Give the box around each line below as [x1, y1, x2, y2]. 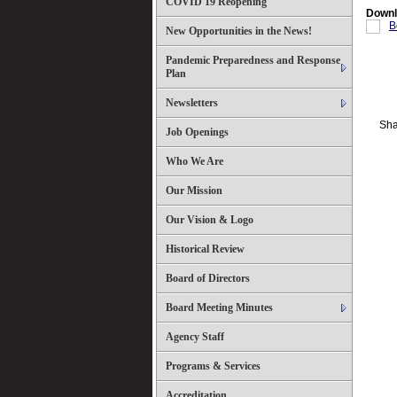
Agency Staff [166, 331, 224, 343]
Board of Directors [166, 272, 250, 284]
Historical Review [166, 243, 245, 255]
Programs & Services [166, 360, 261, 372]
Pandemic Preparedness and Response [166, 54, 340, 66]
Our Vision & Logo [166, 214, 253, 226]
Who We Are [166, 155, 223, 167]
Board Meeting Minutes [166, 301, 273, 314]
